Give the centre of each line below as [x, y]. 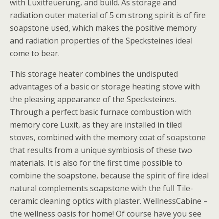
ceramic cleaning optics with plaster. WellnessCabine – [109, 201]
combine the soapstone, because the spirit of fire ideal [109, 175]
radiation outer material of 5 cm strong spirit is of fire [108, 15]
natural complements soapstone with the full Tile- [101, 188]
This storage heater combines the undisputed [94, 74]
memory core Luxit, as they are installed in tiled [96, 125]
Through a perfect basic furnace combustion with [101, 112]
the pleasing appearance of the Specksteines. [93, 99]
